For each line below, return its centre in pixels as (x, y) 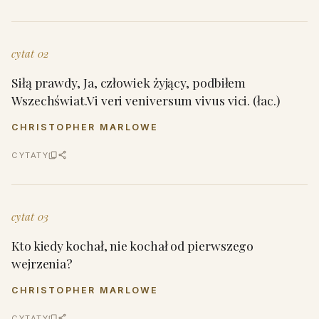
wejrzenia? (42, 263)
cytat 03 (30, 216)
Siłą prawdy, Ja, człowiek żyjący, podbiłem (129, 82)
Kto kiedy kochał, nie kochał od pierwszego (133, 245)
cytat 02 (30, 53)
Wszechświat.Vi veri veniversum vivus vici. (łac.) (146, 100)
